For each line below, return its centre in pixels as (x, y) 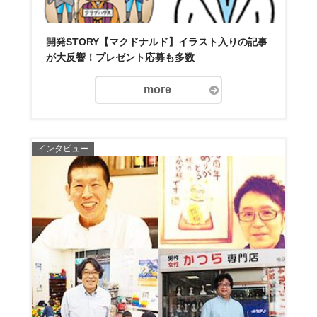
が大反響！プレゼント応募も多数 (120, 57)
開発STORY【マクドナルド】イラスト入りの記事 (156, 41)
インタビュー (63, 148)
